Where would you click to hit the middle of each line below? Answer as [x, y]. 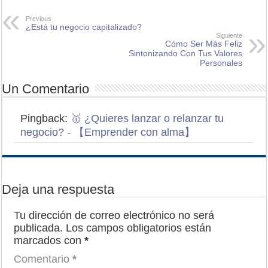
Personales [221, 63]
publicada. [39, 228]
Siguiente [229, 35]
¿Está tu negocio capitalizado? [84, 27]
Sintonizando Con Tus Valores [185, 53]
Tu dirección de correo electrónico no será [114, 215]
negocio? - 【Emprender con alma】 [108, 132]
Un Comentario [46, 89]
